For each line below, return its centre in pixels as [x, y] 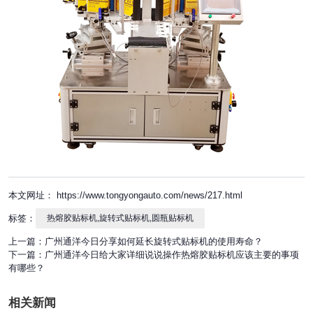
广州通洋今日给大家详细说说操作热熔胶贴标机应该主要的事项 [172, 254]
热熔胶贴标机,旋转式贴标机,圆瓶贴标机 [120, 218]
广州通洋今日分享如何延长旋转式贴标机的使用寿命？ [154, 241]
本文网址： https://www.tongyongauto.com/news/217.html [125, 195]
